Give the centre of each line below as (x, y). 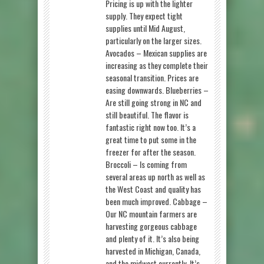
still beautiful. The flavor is (147, 114)
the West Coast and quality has (153, 189)
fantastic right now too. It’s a (151, 127)
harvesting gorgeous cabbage (151, 226)
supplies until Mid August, (145, 28)
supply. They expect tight (144, 15)
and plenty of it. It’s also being (152, 238)
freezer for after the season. (151, 151)
